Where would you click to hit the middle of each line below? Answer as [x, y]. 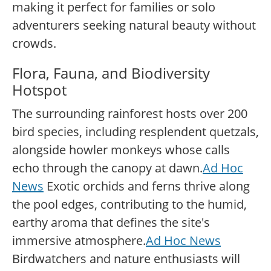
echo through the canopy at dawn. [107, 168]
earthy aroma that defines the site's [111, 223]
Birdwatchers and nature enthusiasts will [126, 259]
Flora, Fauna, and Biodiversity [111, 73]
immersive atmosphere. [79, 241]
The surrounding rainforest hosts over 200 [130, 114]
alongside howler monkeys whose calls [121, 150]
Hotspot [39, 90]
